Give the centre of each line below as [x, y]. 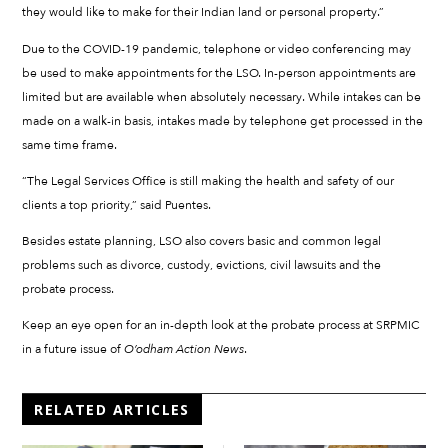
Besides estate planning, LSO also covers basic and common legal [202, 240]
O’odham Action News [184, 348]
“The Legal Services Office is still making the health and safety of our [208, 180]
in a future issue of [73, 348]
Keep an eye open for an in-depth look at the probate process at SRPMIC [221, 324]
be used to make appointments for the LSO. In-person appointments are [219, 72]
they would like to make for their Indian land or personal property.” [203, 12]
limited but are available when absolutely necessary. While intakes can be [222, 96]
